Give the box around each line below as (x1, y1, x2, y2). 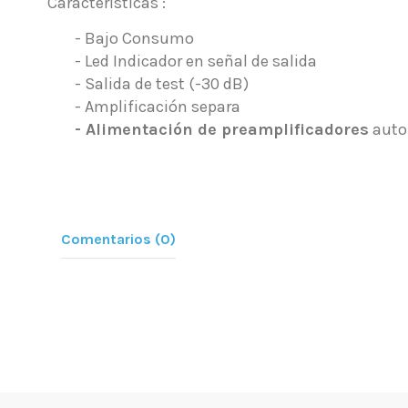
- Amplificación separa (75, 97, 244, 117)
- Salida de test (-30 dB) (75, 74, 249, 95)
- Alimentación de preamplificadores (75, 119, 369, 140)
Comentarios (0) (61, 230, 176, 249)
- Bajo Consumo (75, 28, 194, 49)
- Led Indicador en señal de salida (75, 51, 317, 72)
